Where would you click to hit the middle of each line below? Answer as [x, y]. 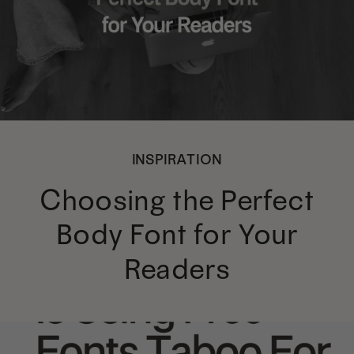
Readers [177, 268]
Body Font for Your [177, 234]
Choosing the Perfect [177, 200]
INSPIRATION [177, 160]
